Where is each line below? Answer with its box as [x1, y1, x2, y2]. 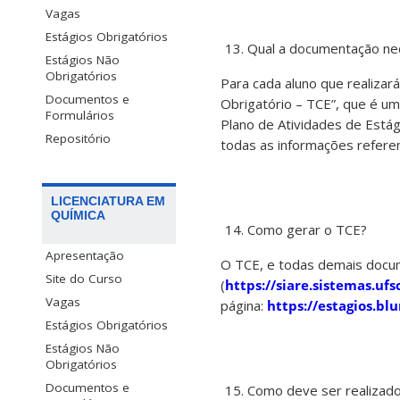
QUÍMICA [51, 207, 105, 222]
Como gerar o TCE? [247, 221, 367, 239]
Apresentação [46, 246, 124, 263]
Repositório [46, 130, 111, 147]
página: [221, 296, 267, 315]
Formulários [46, 107, 114, 124]
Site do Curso [46, 270, 122, 287]
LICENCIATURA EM [51, 193, 165, 208]
